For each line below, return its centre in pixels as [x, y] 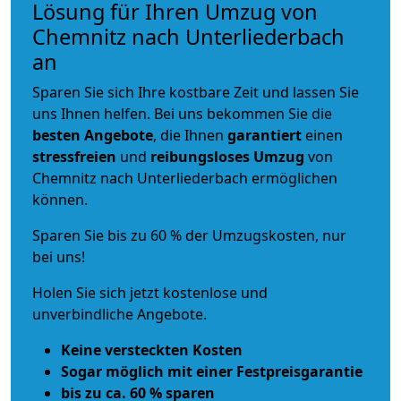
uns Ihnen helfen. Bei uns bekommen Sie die [182, 113]
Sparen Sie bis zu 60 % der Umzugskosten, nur [189, 235]
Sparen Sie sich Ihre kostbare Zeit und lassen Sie [196, 92]
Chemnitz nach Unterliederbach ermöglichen [185, 178]
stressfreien [74, 156]
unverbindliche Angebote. [119, 314]
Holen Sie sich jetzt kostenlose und [150, 292]
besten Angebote [93, 135]
